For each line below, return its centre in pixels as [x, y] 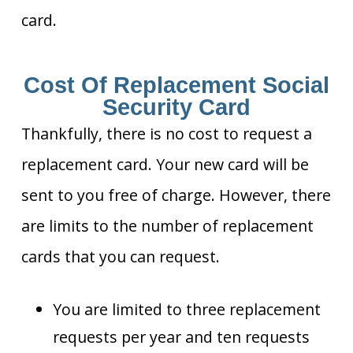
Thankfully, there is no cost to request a [166, 134]
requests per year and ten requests [181, 336]
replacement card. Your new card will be [165, 165]
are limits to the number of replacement [167, 226]
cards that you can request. [120, 257]
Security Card [176, 108]
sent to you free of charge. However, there [176, 195]
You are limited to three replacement [186, 309]
